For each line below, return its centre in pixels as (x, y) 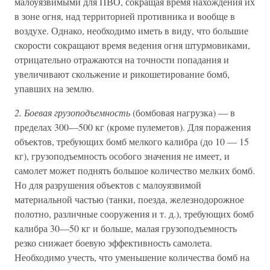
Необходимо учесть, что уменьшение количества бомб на (132, 257)
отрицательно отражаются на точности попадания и (122, 59)
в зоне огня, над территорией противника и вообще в (125, 16)
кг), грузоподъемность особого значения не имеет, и (122, 156)
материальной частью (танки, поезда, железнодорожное (129, 199)
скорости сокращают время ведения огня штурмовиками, (132, 45)
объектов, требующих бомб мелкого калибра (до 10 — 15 (132, 141)
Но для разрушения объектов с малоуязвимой (108, 185)
